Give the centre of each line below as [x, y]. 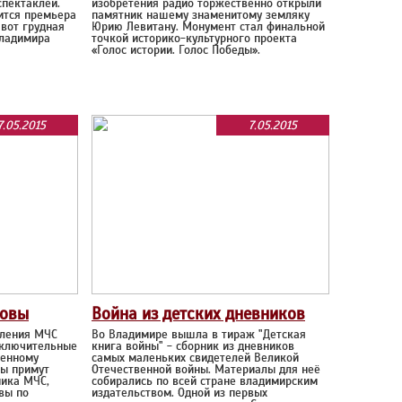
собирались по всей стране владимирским [205, 381]
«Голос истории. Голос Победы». [176, 50]
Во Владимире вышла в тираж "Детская [199, 334]
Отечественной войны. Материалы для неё [206, 369]
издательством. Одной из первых [179, 393]
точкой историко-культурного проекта [194, 38]
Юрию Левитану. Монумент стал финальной [208, 26]
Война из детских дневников [198, 314]
